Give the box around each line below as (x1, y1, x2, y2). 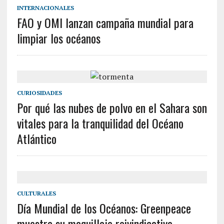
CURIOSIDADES (16, 89, 62, 96)
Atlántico (16, 129, 56, 147)
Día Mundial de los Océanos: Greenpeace (16, 199, 191, 217)
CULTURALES (16, 189, 56, 197)
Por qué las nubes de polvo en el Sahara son (16, 98, 207, 116)
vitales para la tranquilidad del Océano (16, 114, 183, 132)
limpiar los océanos (16, 29, 100, 47)
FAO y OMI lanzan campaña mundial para (16, 13, 193, 31)
